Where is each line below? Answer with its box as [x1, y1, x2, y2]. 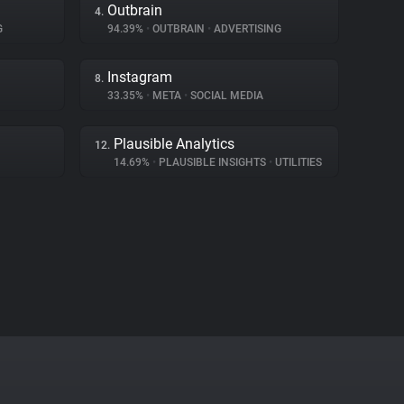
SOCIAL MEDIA [188, 89, 263, 102]
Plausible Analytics [114, 135, 234, 152]
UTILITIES [272, 156, 322, 169]
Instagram [107, 69, 172, 86]
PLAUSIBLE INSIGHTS [156, 156, 269, 169]
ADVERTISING [211, 23, 281, 35]
